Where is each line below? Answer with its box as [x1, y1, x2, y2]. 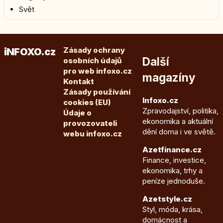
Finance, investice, [142, 155, 206, 165]
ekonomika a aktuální [142, 116, 213, 126]
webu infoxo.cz [63, 128, 122, 138]
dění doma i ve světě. [142, 127, 216, 137]
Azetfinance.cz [142, 145, 202, 155]
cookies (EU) [63, 97, 111, 107]
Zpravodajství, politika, [142, 106, 219, 116]
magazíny [142, 71, 196, 85]
